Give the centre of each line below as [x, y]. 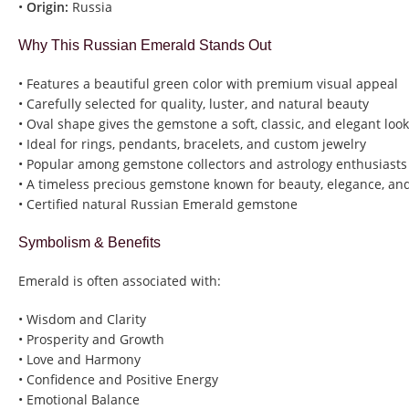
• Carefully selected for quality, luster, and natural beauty [194, 104]
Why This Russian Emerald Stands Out [145, 46]
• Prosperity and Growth [91, 340]
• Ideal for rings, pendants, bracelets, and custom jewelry [192, 144]
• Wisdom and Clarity [82, 320]
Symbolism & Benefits [89, 243]
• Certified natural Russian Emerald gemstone [158, 204]
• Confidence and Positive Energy [118, 380]
